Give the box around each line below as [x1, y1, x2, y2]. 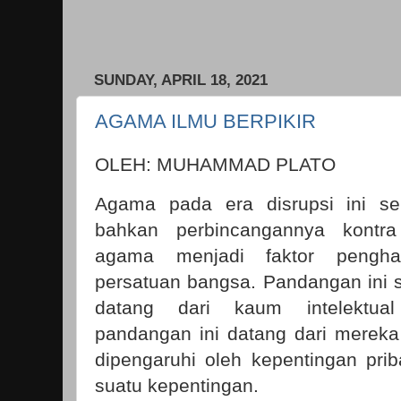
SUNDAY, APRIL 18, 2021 [94, 72, 268, 90]
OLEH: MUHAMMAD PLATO [95, 153, 336, 175]
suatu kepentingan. [95, 374, 259, 396]
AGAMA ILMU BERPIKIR [95, 109, 316, 132]
